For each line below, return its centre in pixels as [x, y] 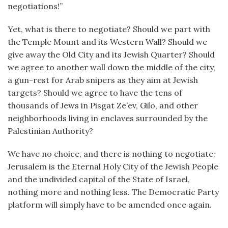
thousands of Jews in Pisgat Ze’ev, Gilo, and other [103, 105]
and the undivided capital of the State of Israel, [99, 179]
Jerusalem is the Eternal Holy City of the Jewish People [113, 166]
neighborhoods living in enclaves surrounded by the [108, 118]
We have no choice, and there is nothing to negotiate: [111, 154]
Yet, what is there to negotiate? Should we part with [109, 29]
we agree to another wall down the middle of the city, [111, 67]
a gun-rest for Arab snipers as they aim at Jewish [103, 80]
